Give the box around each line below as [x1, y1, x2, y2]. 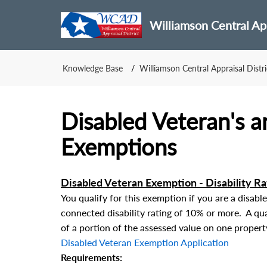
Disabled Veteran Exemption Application [61, 237, 229, 248]
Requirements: [61, 252, 122, 263]
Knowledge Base [63, 63, 123, 73]
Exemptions [61, 133, 176, 160]
